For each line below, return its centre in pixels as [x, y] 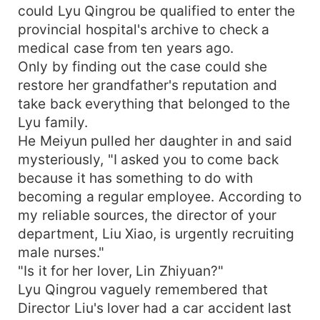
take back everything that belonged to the [154, 103]
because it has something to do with [135, 177]
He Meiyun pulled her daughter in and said [155, 140]
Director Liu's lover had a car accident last [155, 307]
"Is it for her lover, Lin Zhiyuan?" [121, 270]
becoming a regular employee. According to [160, 196]
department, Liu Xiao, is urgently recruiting [156, 233]
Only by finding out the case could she [143, 66]
